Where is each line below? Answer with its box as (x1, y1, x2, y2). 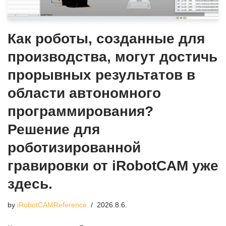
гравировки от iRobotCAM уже (8, 157, 218, 174)
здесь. (8, 176, 52, 192)
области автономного (8, 85, 161, 101)
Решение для (8, 121, 100, 137)
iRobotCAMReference (17, 200, 87, 209)
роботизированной (8, 139, 141, 155)
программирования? (8, 103, 153, 119)
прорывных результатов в (8, 67, 195, 83)
